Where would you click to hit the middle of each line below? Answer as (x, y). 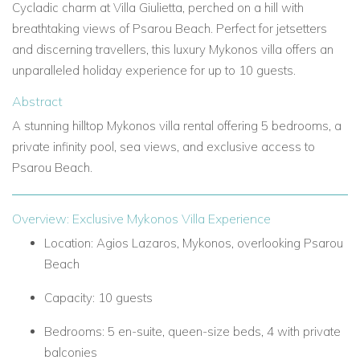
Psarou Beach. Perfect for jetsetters (230, 29)
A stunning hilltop (58, 126)
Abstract (37, 101)
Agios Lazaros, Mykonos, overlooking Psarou (220, 243)
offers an (309, 49)
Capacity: (70, 298)
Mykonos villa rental (160, 126)
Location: (69, 243)
